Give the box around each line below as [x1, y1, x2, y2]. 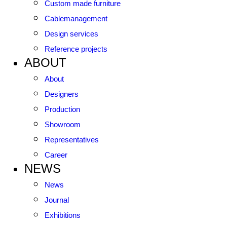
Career [45, 150, 67, 159]
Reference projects [45, 45, 107, 53]
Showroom [45, 120, 81, 129]
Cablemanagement [45, 14, 107, 23]
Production [45, 105, 80, 113]
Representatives [45, 135, 99, 144]
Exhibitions [45, 211, 81, 219]
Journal [45, 196, 69, 204]
